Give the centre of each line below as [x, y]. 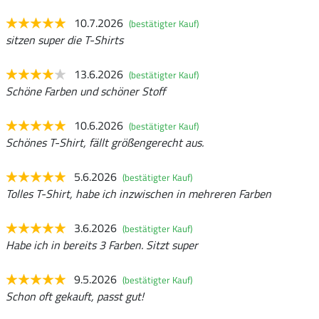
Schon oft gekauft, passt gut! [75, 297]
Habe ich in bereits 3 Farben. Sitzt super [102, 245]
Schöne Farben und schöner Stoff [85, 91]
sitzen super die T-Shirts [64, 40]
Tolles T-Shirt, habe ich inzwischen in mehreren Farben [138, 194]
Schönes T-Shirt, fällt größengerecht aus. [105, 143]
